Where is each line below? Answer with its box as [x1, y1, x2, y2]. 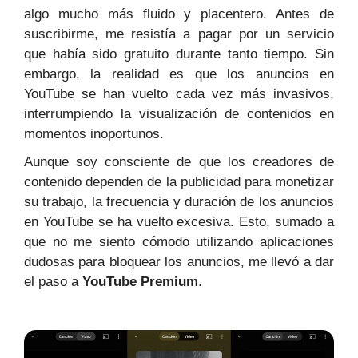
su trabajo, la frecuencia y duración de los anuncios [24, 194, 334, 210]
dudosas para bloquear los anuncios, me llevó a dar [24, 254, 334, 270]
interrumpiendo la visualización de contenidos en [24, 106, 334, 122]
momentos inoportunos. [24, 126, 164, 142]
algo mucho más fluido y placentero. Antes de [24, 6, 334, 22]
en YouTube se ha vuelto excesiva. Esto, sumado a [24, 214, 334, 230]
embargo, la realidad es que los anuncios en [24, 66, 334, 82]
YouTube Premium [82, 274, 198, 290]
